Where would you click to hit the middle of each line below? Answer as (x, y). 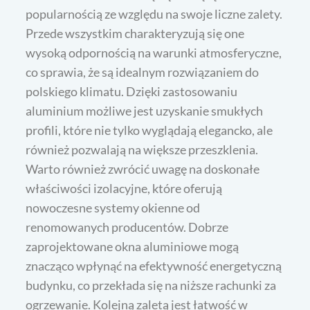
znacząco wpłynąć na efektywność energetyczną (154, 265)
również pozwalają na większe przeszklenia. (142, 149)
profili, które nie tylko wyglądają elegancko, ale (149, 130)
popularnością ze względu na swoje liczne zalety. (154, 13)
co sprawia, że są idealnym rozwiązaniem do (143, 72)
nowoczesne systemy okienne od (113, 207)
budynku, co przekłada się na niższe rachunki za (151, 285)
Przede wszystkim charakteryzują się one (135, 33)
